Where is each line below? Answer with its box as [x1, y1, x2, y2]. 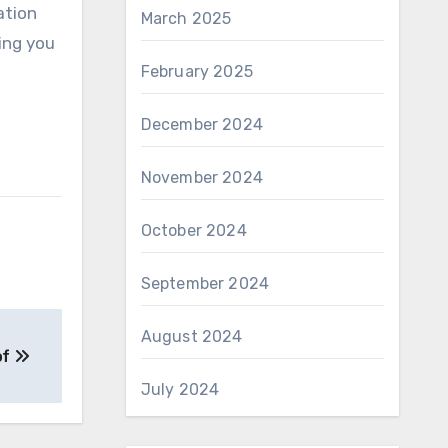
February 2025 [140, 62, 254, 81]
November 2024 [140, 168, 264, 187]
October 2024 [140, 221, 247, 240]
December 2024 [140, 115, 264, 134]
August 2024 [140, 327, 243, 346]
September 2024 [140, 274, 270, 293]
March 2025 [140, 9, 232, 28]
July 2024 [140, 380, 220, 399]
